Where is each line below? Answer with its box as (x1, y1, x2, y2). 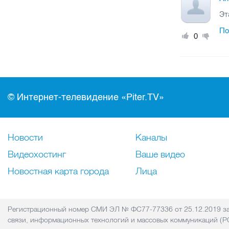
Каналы (135, 131, 167, 143)
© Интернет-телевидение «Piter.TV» (8, 91, 164, 103)
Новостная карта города (8, 165, 109, 177)
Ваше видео (135, 148, 185, 160)
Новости (8, 131, 43, 143)
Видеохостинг (8, 148, 66, 160)
